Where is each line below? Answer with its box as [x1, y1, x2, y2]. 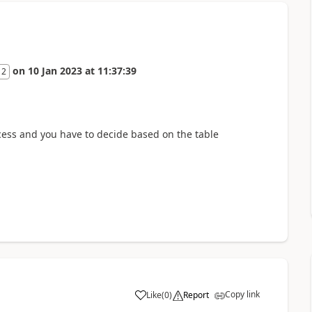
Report [182, 289, 209, 301]
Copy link [224, 288, 260, 300]
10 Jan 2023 [27, 64, 82, 77]
